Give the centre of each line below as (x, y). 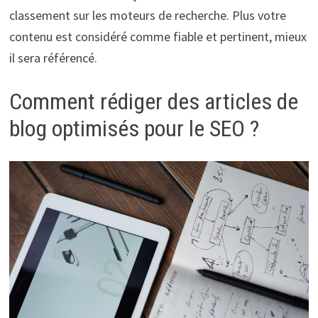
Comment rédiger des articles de (153, 101)
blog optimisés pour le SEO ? (134, 128)
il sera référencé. (53, 57)
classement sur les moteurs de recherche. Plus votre (147, 15)
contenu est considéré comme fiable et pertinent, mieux (158, 36)
